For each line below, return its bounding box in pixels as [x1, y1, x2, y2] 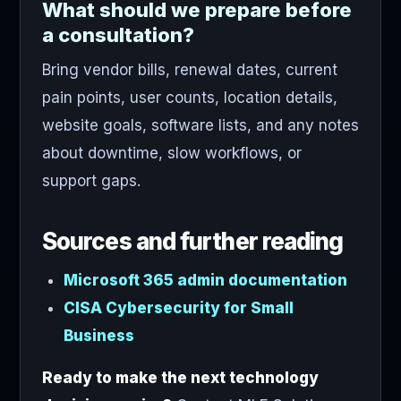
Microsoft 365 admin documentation [64, 271, 347, 290]
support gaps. [42, 172, 141, 191]
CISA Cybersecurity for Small [64, 299, 294, 318]
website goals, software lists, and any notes [42, 116, 359, 135]
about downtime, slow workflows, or [42, 144, 302, 163]
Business [64, 327, 134, 346]
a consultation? [42, 23, 194, 47]
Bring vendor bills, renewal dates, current [42, 61, 337, 80]
